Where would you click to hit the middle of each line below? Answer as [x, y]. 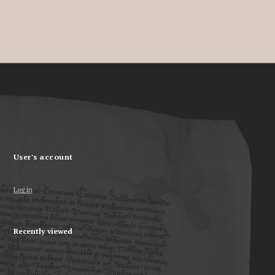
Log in [23, 190]
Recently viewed [43, 231]
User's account [43, 157]
